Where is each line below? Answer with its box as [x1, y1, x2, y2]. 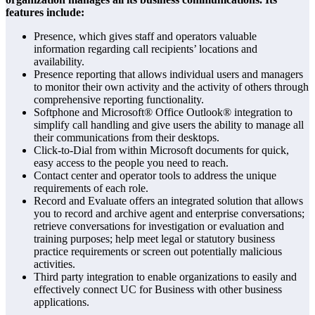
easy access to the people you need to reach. [34, 157, 229, 169]
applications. [34, 296, 89, 309]
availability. [34, 56, 84, 68]
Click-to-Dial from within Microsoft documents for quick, [34, 144, 289, 157]
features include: [6, 6, 84, 19]
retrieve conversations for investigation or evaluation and [34, 220, 284, 233]
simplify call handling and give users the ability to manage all [34, 119, 304, 131]
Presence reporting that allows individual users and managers [34, 68, 303, 81]
